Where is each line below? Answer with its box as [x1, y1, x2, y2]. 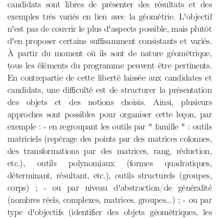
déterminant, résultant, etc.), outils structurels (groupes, [7, 170, 212, 181]
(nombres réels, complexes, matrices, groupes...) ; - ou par [7, 195, 212, 205]
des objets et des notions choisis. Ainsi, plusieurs [7, 97, 212, 108]
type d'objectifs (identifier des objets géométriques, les [7, 207, 212, 218]
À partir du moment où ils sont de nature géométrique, [7, 48, 212, 59]
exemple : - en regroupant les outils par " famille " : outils [7, 121, 212, 132]
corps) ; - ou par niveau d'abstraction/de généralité [7, 182, 212, 193]
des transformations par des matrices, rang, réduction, [7, 146, 212, 156]
